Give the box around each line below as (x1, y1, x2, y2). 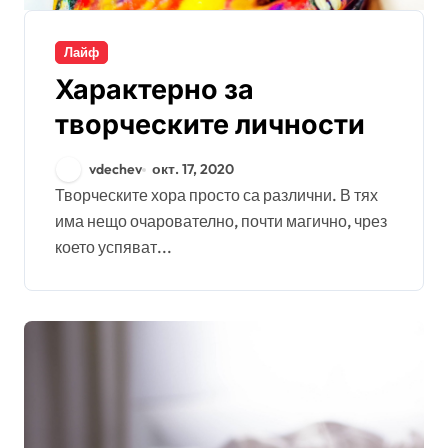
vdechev (89, 160, 142, 178)
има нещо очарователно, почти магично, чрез (55, 211, 387, 231)
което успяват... (55, 237, 172, 257)
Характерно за (55, 73, 254, 106)
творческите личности (55, 108, 365, 141)
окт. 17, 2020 (152, 160, 235, 178)
